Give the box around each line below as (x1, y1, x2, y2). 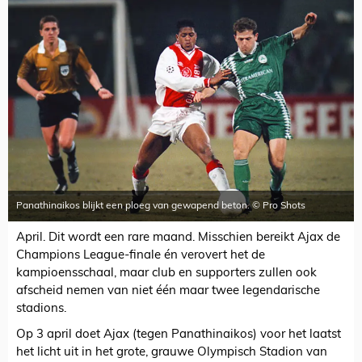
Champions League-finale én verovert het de (16, 250, 265, 263)
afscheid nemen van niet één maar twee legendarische (16, 285, 320, 298)
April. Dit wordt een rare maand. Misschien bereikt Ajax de (16, 232, 340, 245)
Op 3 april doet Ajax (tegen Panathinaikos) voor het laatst (16, 329, 341, 342)
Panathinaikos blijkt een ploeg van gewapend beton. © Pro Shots (16, 201, 305, 212)
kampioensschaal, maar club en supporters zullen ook (16, 267, 317, 280)
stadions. (16, 303, 66, 316)
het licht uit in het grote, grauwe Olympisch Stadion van (16, 347, 327, 360)
